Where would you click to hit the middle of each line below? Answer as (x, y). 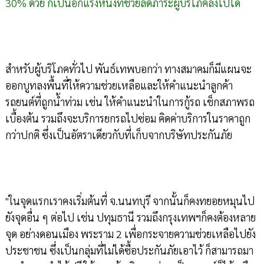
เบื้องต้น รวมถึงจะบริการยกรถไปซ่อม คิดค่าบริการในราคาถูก (128, 118)
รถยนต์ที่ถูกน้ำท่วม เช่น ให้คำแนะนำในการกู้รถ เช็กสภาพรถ (130, 102)
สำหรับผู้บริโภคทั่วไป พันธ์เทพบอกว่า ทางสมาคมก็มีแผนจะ (128, 69)
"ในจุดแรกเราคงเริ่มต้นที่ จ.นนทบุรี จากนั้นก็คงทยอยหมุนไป (130, 201)
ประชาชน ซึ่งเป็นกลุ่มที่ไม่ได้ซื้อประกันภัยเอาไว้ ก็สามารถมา (129, 250)
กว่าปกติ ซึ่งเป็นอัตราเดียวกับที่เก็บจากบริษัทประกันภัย (118, 135)
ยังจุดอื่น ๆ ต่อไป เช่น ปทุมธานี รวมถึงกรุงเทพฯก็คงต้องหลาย (130, 217)
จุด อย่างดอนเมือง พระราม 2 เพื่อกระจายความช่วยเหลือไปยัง (130, 234)
